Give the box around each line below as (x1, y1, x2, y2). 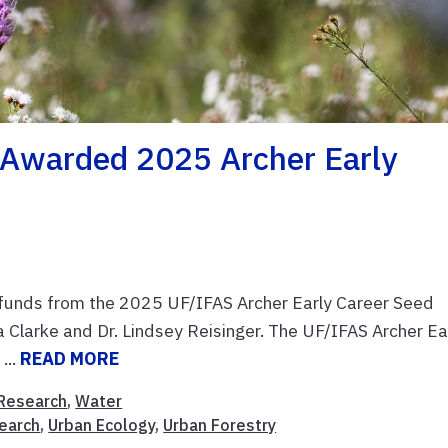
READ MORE (20, 346, 120, 370)
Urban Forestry (163, 414, 277, 435)
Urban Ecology (48, 414, 156, 435)
